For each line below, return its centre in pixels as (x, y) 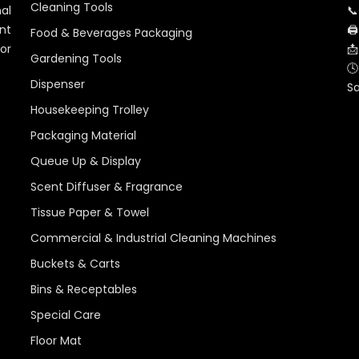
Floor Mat (56, 341)
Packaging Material (83, 136)
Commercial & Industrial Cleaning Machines (153, 238)
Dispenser (57, 85)
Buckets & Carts (75, 264)
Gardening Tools (76, 59)
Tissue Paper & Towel (89, 213)
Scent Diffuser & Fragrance (106, 187)
